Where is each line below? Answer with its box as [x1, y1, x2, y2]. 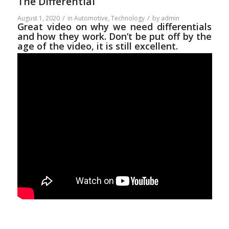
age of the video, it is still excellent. [17, 40, 178, 53]
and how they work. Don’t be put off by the [17, 30, 212, 43]
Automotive [74, 14, 108, 23]
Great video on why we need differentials [17, 20, 212, 33]
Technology [110, 14, 145, 23]
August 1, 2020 [17, 14, 60, 23]
